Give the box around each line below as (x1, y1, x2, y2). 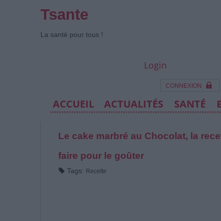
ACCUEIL (52, 97, 94, 110)
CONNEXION (165, 82, 202, 89)
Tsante (40, 6, 88, 23)
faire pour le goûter (58, 150, 144, 161)
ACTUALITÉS (104, 97, 163, 110)
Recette (86, 168, 107, 175)
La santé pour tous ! (40, 31, 103, 38)
